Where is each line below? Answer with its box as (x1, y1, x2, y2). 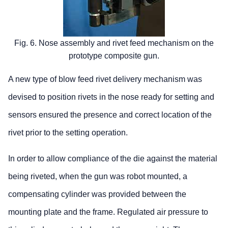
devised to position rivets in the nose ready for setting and (8, 92, 214, 101)
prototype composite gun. (69, 51, 159, 60)
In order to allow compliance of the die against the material (8, 154, 217, 163)
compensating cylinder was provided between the (8, 189, 186, 198)
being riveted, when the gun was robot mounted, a (8, 172, 187, 181)
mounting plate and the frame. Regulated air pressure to (8, 207, 208, 216)
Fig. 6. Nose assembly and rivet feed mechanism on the (14, 38, 214, 47)
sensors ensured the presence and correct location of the (8, 110, 212, 119)
